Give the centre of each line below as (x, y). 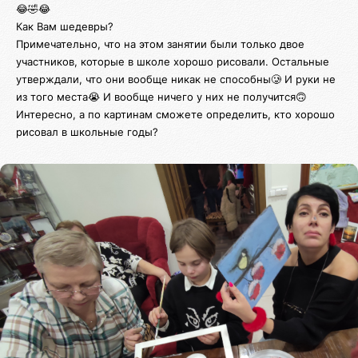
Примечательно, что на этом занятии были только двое (160, 44)
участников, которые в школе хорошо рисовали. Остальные (173, 61)
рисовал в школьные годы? (87, 131)
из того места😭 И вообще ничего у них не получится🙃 (161, 96)
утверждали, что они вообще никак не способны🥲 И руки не (176, 79)
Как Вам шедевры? (65, 26)
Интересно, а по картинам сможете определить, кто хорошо (175, 114)
